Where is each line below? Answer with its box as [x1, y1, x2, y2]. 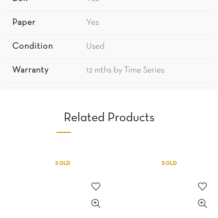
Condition [12, 42, 53, 51]
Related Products [63, 112, 155, 124]
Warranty [12, 66, 49, 74]
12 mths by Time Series [86, 66, 164, 74]
